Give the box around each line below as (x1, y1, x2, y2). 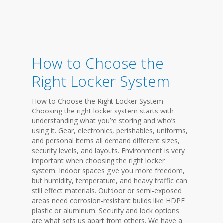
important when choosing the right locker (32, 156, 165, 165)
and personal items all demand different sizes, (32, 136, 180, 145)
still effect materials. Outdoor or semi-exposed (32, 186, 182, 195)
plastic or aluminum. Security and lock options (32, 206, 179, 215)
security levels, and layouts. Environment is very (32, 146, 185, 155)
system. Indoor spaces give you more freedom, (32, 166, 185, 175)
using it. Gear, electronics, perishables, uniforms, (32, 126, 188, 135)
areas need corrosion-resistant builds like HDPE (32, 196, 185, 205)
